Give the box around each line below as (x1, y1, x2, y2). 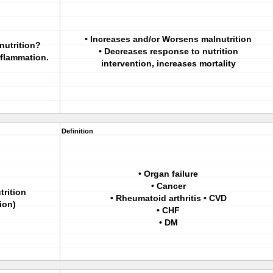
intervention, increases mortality (101, 58, 236, 68)
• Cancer (151, 181, 186, 191)
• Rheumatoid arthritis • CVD (110, 193, 227, 203)
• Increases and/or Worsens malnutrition (85, 34, 252, 44)
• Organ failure (138, 169, 198, 179)
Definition (62, 127, 93, 135)
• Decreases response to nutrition (98, 46, 238, 56)
